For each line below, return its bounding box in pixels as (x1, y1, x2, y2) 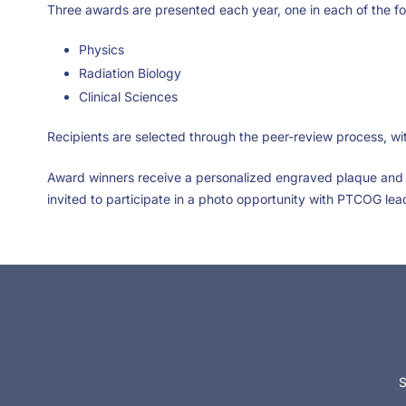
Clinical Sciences (79, 89, 178, 105)
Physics (79, 42, 124, 58)
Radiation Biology (79, 65, 181, 82)
